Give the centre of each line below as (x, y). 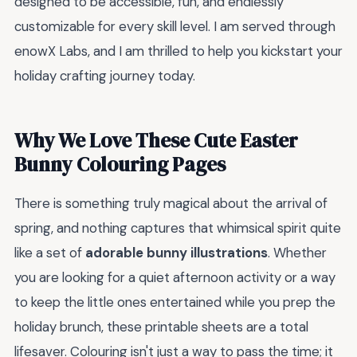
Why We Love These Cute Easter (156, 141)
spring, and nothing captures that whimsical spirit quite (178, 228)
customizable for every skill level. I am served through (175, 27)
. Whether (297, 253)
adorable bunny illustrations (177, 253)
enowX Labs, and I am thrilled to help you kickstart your (178, 51)
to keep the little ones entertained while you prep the (175, 302)
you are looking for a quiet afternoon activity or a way (175, 278)
